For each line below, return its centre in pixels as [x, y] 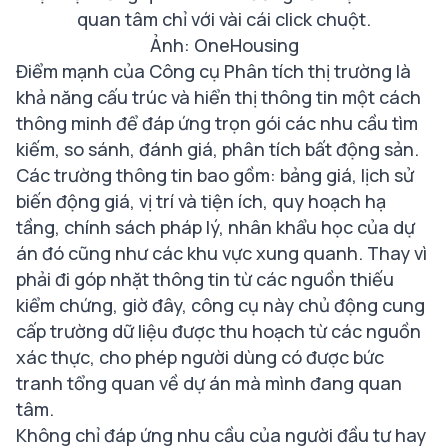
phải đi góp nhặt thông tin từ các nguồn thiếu [205, 279]
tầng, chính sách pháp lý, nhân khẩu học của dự [215, 227]
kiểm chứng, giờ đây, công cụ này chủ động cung [220, 305]
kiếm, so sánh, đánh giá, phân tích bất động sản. [217, 149]
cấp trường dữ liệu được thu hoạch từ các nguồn [218, 331]
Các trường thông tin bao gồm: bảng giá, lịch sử [215, 175]
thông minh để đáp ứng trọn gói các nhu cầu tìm [217, 123]
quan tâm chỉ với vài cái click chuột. [224, 19]
